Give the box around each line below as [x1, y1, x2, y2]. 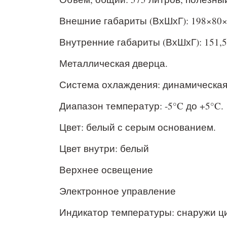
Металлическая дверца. [59, 57, 168, 69]
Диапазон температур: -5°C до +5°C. [59, 99, 223, 112]
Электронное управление [59, 184, 176, 197]
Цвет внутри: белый [59, 142, 149, 155]
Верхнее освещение [59, 163, 153, 176]
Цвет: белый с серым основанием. [59, 121, 216, 133]
